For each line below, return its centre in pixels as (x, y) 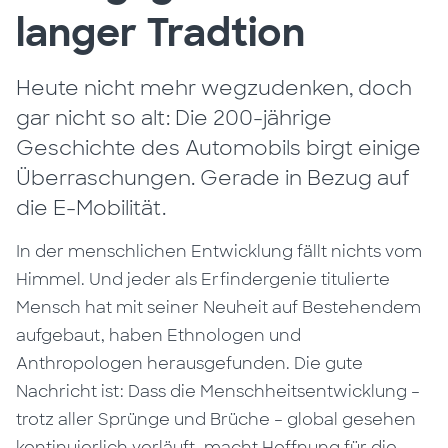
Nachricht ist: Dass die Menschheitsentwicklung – (218, 391)
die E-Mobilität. (91, 208)
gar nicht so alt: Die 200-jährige (174, 118)
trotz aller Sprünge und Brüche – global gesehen (216, 419)
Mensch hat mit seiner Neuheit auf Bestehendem (219, 307)
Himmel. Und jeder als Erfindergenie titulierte (203, 279)
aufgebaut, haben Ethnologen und (159, 335)
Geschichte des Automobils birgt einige (219, 148)
